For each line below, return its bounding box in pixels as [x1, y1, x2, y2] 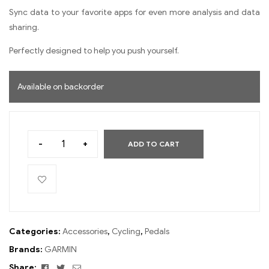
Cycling [112, 226, 141, 237]
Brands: [9, 244, 44, 255]
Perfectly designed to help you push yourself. [9, 45, 179, 56]
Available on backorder [17, 81, 104, 92]
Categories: [9, 226, 62, 237]
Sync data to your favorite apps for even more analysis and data [9, 7, 260, 17]
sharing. [9, 22, 39, 32]
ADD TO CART [128, 139, 180, 148]
